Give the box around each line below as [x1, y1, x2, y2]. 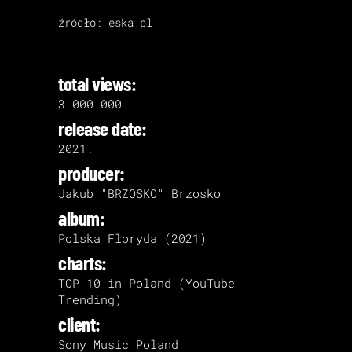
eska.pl [108, 14, 152, 30]
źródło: [58, 14, 108, 30]
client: [58, 311, 101, 335]
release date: [58, 115, 147, 140]
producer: [58, 160, 125, 185]
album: [58, 205, 104, 229]
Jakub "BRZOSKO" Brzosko [58, 185, 221, 201]
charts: [58, 250, 107, 274]
